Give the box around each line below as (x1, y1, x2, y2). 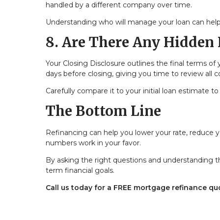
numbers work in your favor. (46, 138, 141, 148)
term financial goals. (46, 166, 114, 175)
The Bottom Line (46, 102, 161, 120)
